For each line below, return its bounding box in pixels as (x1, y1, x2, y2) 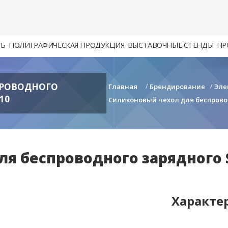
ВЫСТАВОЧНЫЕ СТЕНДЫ (127, 40, 214, 50)
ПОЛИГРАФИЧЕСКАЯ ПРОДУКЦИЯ (9, 40, 125, 50)
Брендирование (150, 82, 205, 91)
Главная (108, 82, 137, 91)
